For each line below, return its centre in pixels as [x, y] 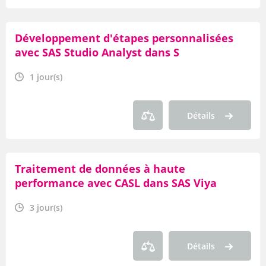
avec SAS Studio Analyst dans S [97, 52]
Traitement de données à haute [100, 169]
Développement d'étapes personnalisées [124, 38]
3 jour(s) [46, 208]
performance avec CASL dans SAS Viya [116, 183]
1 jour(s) [46, 77]
